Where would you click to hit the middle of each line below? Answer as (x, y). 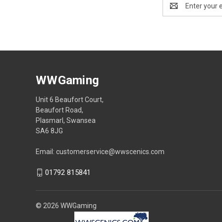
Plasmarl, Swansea (66, 120)
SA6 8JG (49, 131)
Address (176, 11)
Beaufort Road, (59, 110)
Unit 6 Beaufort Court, (70, 99)
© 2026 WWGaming (66, 206)
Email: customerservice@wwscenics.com (100, 151)
